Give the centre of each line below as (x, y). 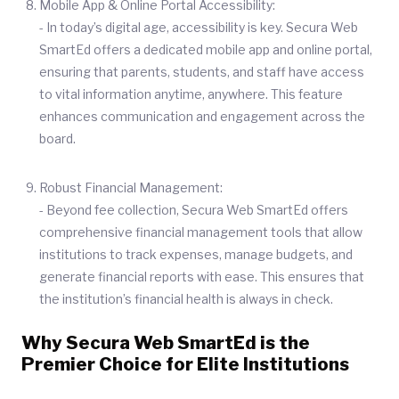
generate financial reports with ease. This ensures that (202, 277)
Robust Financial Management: (131, 187)
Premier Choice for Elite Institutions (185, 364)
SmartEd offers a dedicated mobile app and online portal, (206, 49)
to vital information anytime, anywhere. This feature (191, 94)
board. (57, 138)
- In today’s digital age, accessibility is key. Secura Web (199, 27)
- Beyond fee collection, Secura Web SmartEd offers (194, 210)
